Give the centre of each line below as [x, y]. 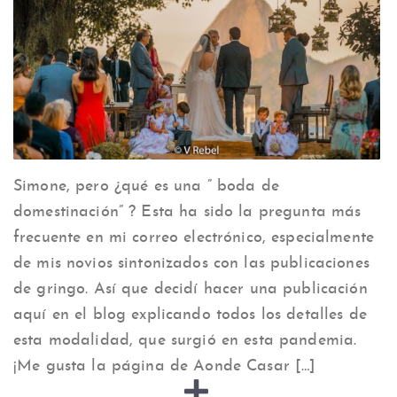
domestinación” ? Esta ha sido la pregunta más [187, 213]
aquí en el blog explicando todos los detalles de [190, 315]
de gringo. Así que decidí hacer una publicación [191, 290]
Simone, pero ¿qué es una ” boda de [146, 187]
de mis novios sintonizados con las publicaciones [191, 264]
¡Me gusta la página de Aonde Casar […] [165, 367]
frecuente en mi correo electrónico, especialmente [194, 238]
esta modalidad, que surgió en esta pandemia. [185, 341]
